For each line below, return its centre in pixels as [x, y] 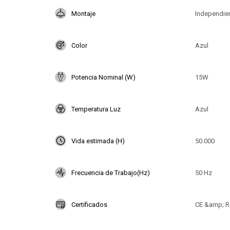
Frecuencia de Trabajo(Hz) [111, 172]
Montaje [83, 13]
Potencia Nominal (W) [103, 77]
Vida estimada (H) [98, 141]
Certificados [89, 204]
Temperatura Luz [96, 109]
